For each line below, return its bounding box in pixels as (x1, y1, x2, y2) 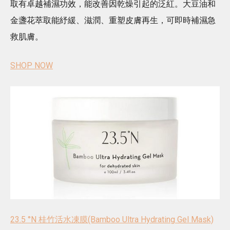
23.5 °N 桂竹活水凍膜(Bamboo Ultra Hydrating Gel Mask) (10, 215, 214, 225)
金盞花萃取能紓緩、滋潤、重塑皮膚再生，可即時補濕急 (10, 15, 216, 25)
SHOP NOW (10, 60, 53, 70)
